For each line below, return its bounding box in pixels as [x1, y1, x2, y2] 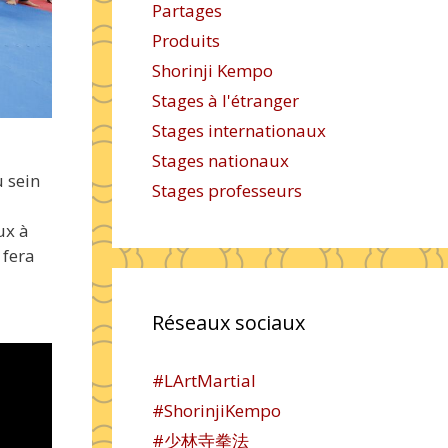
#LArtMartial [152, 369, 256, 392]
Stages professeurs [152, 179, 302, 202]
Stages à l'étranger [152, 89, 299, 112]
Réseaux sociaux [152, 309, 305, 336]
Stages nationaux [152, 149, 289, 172]
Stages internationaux [152, 119, 326, 142]
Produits [152, 29, 220, 52]
